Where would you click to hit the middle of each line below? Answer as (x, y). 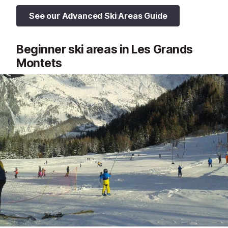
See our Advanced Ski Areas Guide (98, 16)
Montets (39, 63)
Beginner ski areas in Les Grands (105, 50)
